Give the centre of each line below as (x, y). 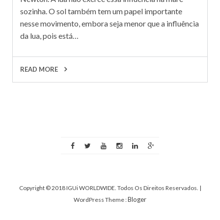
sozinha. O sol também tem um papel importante (101, 11)
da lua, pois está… (49, 35)
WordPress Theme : (101, 199)
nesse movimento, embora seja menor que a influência (110, 23)
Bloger (137, 199)
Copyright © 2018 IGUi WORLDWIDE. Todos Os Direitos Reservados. (109, 188)
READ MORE (40, 69)
